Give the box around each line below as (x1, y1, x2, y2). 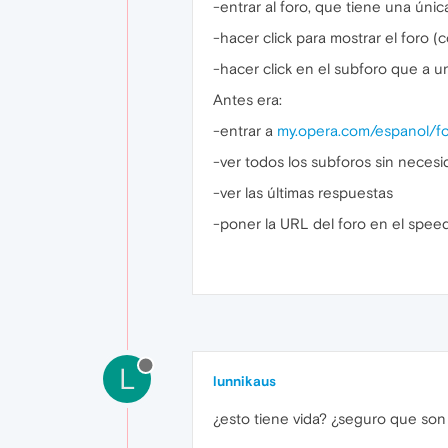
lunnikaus (213, 373, 276, 389)
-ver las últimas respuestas (213, 184, 393, 201)
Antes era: (213, 91, 282, 108)
